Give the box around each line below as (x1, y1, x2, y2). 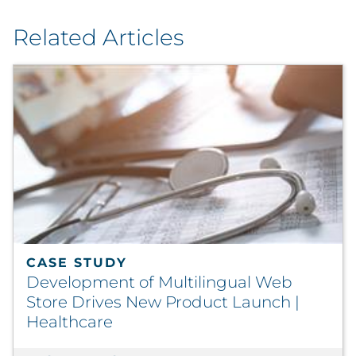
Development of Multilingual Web (26, 273, 292, 292)
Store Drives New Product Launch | (26, 292, 300, 312)
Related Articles (13, 24, 184, 51)
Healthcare (26, 312, 113, 332)
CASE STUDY (26, 255, 127, 271)
